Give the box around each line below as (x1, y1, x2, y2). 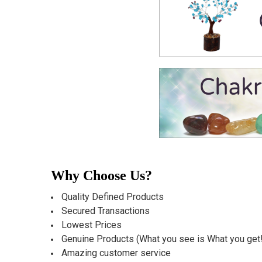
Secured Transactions (61, 205, 150, 216)
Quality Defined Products (61, 191, 164, 202)
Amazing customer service (61, 247, 171, 258)
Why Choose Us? (50, 167, 152, 183)
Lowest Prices (61, 219, 122, 230)
